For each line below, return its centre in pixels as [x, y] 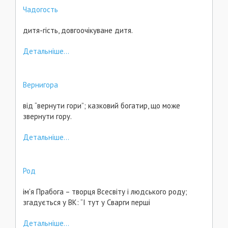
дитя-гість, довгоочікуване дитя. [78, 30]
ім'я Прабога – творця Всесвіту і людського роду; [105, 192]
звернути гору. [47, 116]
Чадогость [40, 9]
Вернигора [40, 85]
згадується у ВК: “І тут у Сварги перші [88, 202]
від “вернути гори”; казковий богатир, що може [102, 106]
